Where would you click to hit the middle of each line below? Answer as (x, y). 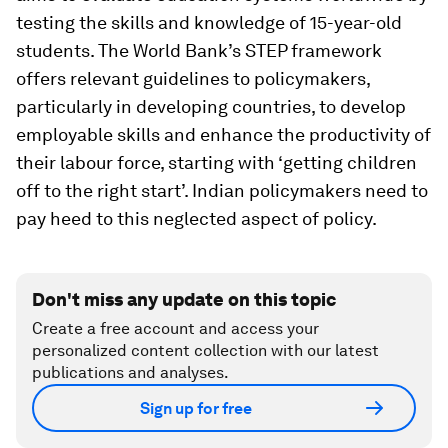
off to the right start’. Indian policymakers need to (222, 191)
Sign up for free (196, 408)
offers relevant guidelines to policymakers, (193, 79)
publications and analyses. (130, 373)
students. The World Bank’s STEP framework (199, 51)
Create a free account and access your (175, 329)
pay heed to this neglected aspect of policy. (196, 219)
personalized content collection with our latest (205, 351)
